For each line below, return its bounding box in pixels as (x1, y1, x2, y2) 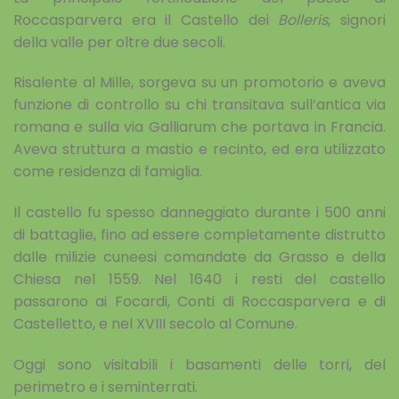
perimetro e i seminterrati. (13, 376, 198, 397)
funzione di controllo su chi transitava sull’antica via (13, 94, 386, 116)
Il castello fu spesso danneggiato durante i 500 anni (13, 202, 386, 224)
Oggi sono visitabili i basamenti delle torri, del (13, 354, 386, 375)
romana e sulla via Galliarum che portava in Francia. (13, 117, 386, 138)
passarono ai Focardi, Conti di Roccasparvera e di (13, 291, 386, 313)
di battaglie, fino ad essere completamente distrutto (13, 224, 386, 246)
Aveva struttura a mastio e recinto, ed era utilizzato (13, 139, 386, 160)
